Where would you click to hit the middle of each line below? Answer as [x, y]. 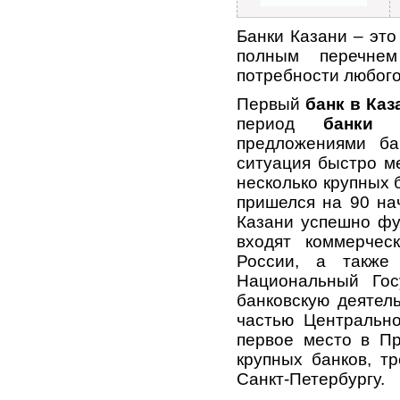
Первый [271, 104]
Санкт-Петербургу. [311, 379]
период [280, 124]
